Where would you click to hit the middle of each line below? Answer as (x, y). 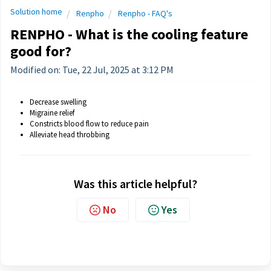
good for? (41, 51)
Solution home (36, 11)
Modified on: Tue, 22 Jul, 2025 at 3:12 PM (92, 70)
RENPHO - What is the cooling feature (129, 34)
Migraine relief (53, 113)
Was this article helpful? (135, 184)
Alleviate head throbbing (70, 135)
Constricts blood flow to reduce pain (90, 124)
